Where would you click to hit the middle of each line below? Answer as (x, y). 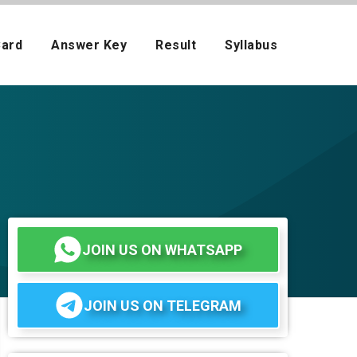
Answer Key (89, 45)
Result (176, 45)
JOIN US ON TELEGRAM (162, 305)
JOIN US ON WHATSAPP (162, 249)
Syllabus (251, 45)
